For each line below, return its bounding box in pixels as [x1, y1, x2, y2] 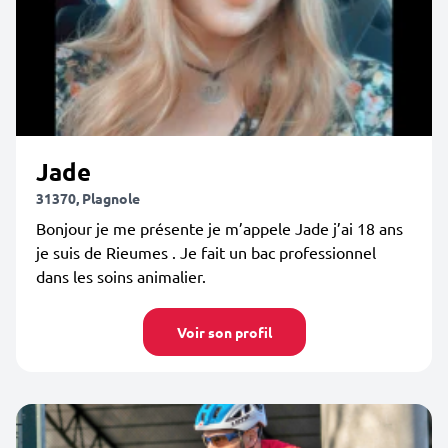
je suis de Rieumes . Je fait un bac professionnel [36, 242, 376, 262]
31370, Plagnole [36, 189, 140, 207]
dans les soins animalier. [36, 266, 206, 286]
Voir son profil [176, 323, 272, 341]
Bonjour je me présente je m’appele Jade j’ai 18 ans [36, 218, 403, 238]
